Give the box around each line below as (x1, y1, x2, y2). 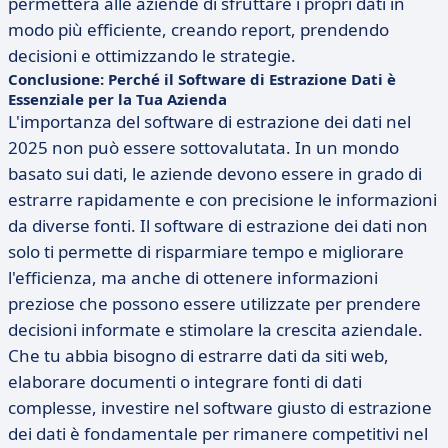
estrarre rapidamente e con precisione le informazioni (8, 188, 437, 211)
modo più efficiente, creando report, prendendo (8, 18, 389, 41)
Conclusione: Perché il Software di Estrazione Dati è (8, 69, 396, 89)
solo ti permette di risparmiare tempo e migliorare (8, 240, 404, 263)
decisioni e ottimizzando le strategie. (8, 44, 296, 67)
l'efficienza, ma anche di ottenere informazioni (8, 266, 378, 289)
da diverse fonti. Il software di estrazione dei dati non (8, 214, 428, 237)
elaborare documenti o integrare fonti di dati (8, 370, 362, 393)
